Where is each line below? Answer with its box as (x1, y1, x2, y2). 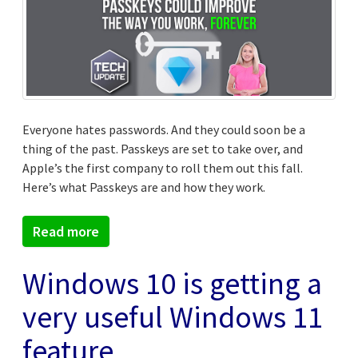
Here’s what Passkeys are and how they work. (22, 178, 265, 195)
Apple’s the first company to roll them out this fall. (22, 159, 303, 176)
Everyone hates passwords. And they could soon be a (22, 121, 305, 137)
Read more (33, 221, 99, 241)
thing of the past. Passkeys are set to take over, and (22, 140, 303, 157)
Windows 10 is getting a (22, 264, 322, 302)
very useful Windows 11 (22, 297, 323, 336)
